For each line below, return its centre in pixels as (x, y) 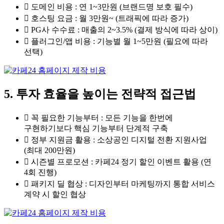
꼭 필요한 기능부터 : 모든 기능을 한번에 (102, 118)
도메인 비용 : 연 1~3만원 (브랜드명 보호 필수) (112, 7)
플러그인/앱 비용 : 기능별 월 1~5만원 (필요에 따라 (119, 41)
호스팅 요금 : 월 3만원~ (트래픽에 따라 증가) (110, 18)
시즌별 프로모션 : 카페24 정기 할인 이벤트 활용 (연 (121, 162)
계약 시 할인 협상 (55, 194)
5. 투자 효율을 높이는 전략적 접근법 (100, 94)
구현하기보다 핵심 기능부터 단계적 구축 (96, 128)
